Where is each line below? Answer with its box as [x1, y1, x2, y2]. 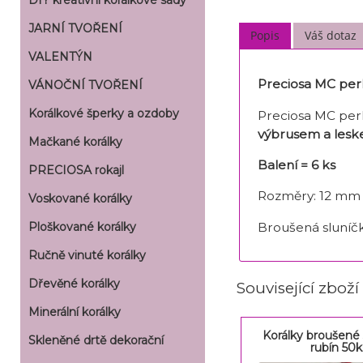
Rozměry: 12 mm [257, 188, 361, 204]
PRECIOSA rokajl [28, 163, 124, 177]
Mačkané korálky [28, 135, 122, 149]
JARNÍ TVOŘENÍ [28, 21, 122, 36]
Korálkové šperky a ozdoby [28, 106, 179, 121]
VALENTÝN [28, 49, 92, 64]
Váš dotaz [305, 28, 357, 44]
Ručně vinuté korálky [28, 248, 146, 263]
